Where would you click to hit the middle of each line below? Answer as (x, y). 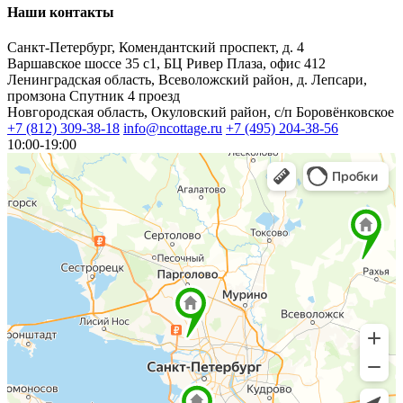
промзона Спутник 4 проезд (94, 96)
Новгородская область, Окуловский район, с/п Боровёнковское (201, 112)
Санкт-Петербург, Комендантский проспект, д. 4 (156, 48)
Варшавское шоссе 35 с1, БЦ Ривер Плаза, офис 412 (166, 64)
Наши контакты (61, 13)
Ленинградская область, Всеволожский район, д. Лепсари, (187, 80)
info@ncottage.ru (173, 129)
